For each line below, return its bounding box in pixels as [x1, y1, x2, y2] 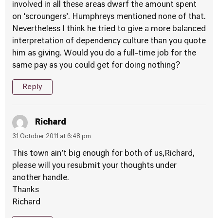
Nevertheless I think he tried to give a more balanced [12, 25, 206, 33]
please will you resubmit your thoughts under [12, 162, 177, 170]
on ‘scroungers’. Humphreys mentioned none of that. [12, 13, 206, 21]
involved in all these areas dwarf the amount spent [12, 1, 197, 9]
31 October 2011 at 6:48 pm [12, 134, 91, 140]
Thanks [12, 186, 39, 194]
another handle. [12, 174, 69, 182]
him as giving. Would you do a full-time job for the [12, 50, 196, 57]
